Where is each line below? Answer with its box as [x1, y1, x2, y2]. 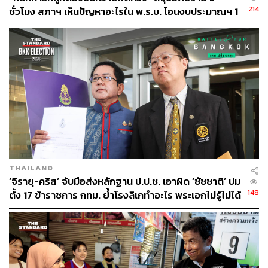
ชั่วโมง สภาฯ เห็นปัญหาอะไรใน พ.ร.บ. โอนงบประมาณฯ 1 [9, 4, 238, 20]
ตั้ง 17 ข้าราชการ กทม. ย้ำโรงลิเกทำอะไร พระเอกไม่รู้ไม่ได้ [9, 188, 241, 203]
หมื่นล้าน [9, 18, 44, 33]
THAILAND [9, 162, 53, 174]
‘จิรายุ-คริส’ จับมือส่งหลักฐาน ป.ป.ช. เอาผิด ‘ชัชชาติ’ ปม [9, 174, 240, 190]
